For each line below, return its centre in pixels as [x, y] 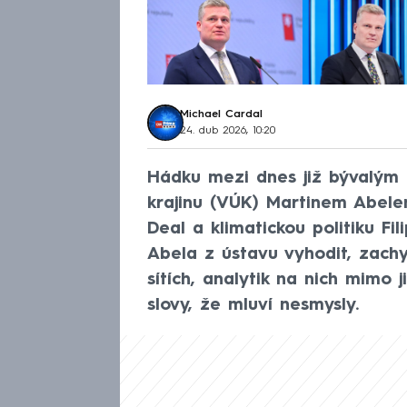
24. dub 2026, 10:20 [228, 131]
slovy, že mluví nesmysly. [253, 306]
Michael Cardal [222, 115]
